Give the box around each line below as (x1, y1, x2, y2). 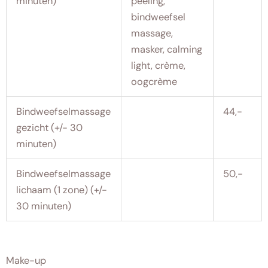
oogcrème (131, 75, 178, 89)
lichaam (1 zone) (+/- (16, 184, 108, 197)
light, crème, (131, 59, 186, 72)
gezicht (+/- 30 (16, 121, 83, 135)
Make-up (6, 254, 46, 267)
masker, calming (131, 43, 203, 56)
